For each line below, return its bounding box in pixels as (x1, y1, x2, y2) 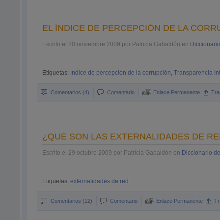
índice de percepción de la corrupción (70, 69, 171, 76)
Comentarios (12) (51, 198, 93, 204)
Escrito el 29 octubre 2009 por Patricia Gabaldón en (42, 149, 182, 156)
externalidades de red (70, 178, 129, 185)
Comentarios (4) (51, 89, 90, 95)
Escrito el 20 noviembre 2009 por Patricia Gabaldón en (42, 41, 191, 48)
